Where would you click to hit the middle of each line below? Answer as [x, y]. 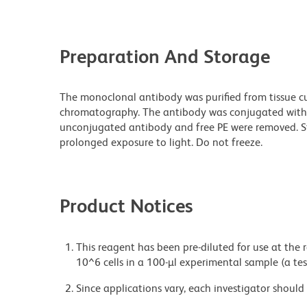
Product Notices [126, 206]
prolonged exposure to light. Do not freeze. [161, 143]
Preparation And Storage [165, 57]
